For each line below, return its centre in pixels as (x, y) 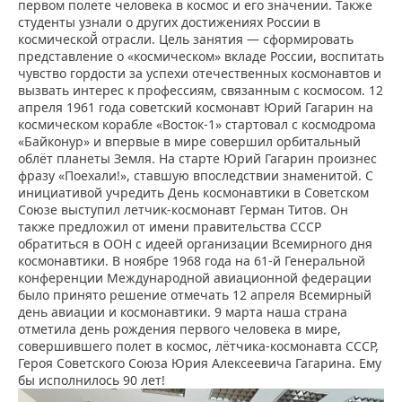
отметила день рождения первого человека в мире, (179, 329)
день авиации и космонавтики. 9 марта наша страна (183, 312)
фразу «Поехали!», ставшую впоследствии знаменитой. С (196, 176)
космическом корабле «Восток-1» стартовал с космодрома (197, 125)
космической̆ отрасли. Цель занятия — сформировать (186, 39)
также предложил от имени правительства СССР (170, 227)
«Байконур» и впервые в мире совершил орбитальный (189, 142)
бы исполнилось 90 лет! (92, 380)
